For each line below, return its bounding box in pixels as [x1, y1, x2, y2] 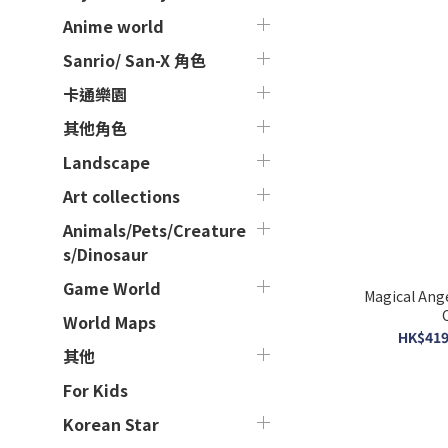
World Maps [63, 310, 156, 334]
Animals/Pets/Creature [63, 218, 246, 242]
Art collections [63, 184, 180, 208]
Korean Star [63, 412, 159, 436]
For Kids [63, 378, 128, 402]
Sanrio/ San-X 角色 [63, 48, 206, 72]
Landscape [63, 150, 150, 174]
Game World [63, 276, 161, 300]
